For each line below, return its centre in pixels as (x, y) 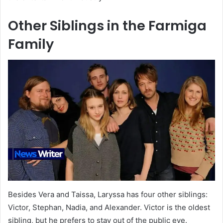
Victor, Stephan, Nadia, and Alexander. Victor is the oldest (109, 208)
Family (31, 44)
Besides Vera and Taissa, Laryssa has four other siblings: (108, 195)
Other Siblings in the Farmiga (107, 25)
